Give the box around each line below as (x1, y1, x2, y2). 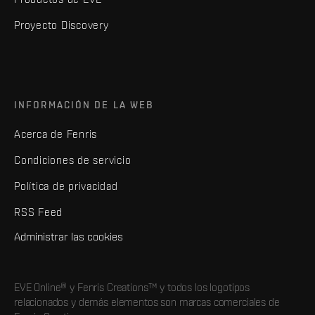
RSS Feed (14, 205, 63, 218)
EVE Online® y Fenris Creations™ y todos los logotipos (14, 281, 250, 293)
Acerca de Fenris (14, 127, 97, 140)
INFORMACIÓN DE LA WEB (14, 98, 155, 110)
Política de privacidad (14, 179, 118, 192)
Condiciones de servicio (14, 153, 131, 166)
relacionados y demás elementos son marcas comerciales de (14, 295, 280, 308)
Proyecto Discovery (14, 18, 109, 31)
